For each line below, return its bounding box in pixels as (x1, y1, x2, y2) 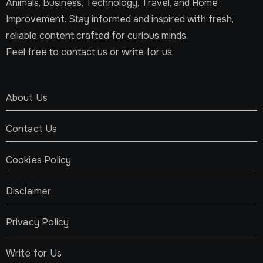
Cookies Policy (5, 153, 72, 166)
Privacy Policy (5, 215, 69, 228)
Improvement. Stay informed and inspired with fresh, (5, 13, 234, 26)
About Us (5, 91, 48, 104)
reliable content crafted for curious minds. (5, 29, 188, 42)
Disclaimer (5, 184, 52, 197)
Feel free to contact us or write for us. (5, 46, 174, 59)
